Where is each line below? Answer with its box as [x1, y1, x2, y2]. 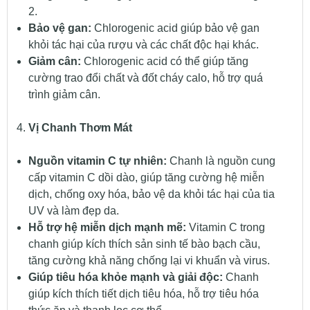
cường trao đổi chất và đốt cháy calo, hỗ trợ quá [28, 72, 263, 84]
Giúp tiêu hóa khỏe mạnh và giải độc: [28, 271, 223, 283]
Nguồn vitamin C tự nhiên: [28, 154, 167, 167]
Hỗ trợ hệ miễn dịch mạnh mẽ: [28, 221, 186, 233]
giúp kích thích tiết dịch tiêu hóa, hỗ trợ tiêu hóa [28, 287, 259, 300]
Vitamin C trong [185, 221, 265, 233]
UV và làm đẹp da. [28, 204, 119, 217]
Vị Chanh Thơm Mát [28, 121, 132, 134]
